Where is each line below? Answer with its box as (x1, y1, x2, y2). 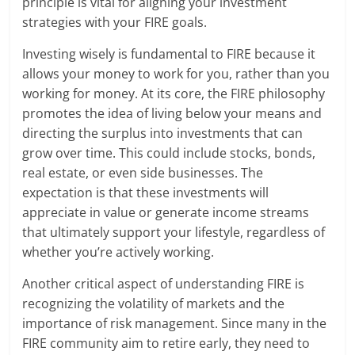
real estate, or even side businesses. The (22, 164, 264, 182)
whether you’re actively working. (22, 243, 215, 261)
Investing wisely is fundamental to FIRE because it (22, 45, 316, 63)
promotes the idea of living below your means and (22, 105, 323, 123)
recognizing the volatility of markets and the (22, 295, 285, 313)
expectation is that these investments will (22, 184, 269, 202)
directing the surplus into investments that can (22, 124, 303, 143)
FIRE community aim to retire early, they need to (22, 334, 311, 353)
